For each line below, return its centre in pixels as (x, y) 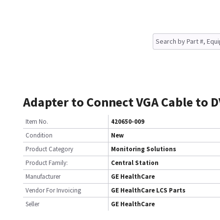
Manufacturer (43, 177)
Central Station (135, 163)
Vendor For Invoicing (53, 190)
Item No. (37, 122)
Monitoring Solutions (144, 149)
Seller (32, 204)
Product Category (49, 149)
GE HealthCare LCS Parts (148, 190)
